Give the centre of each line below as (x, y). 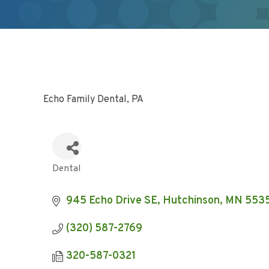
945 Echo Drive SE (111, 201)
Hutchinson (191, 201)
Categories (79, 176)
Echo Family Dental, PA (93, 100)
